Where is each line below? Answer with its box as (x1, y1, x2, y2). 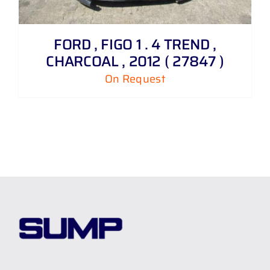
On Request (105, 71, 165, 88)
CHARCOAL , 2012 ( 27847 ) (46, 50, 224, 74)
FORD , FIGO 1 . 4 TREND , (53, 33, 216, 57)
